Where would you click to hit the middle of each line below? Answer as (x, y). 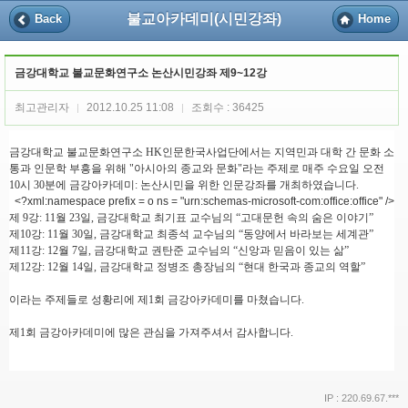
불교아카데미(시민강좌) (204, 18)
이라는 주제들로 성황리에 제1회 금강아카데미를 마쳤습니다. (157, 300)
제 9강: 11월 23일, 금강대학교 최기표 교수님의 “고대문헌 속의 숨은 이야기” (191, 218)
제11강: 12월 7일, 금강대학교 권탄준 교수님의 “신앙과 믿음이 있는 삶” (179, 251)
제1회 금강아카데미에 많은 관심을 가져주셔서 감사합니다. (151, 333)
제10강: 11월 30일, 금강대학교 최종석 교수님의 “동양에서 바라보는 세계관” (191, 235)
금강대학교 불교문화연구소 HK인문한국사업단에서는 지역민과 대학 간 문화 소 (202, 153)
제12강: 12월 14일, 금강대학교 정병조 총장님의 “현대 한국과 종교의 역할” (187, 267)
